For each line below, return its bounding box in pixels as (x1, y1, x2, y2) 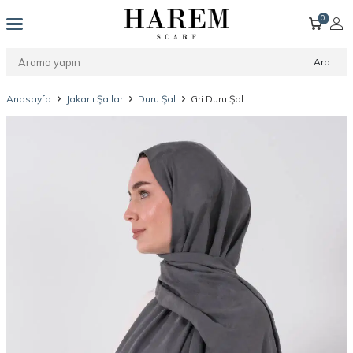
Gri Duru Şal (191, 93, 243, 105)
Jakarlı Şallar (66, 93, 123, 105)
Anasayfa (6, 93, 51, 105)
